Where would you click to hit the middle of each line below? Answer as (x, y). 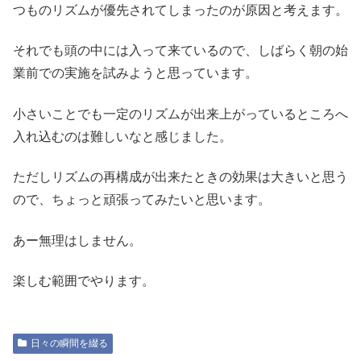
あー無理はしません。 (77, 240)
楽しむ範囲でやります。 (84, 280)
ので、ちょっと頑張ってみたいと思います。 (142, 200)
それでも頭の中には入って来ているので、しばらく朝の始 (180, 51)
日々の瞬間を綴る (69, 343)
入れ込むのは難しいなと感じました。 (122, 136)
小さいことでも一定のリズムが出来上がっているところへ (180, 114)
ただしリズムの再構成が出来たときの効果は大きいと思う (180, 177)
